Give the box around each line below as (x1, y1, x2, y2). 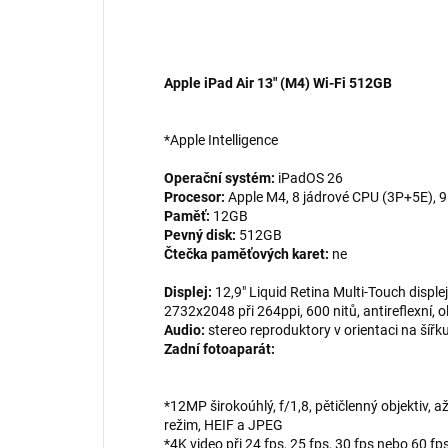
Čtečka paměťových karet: (164, 246, 329, 263)
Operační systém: (164, 170, 275, 187)
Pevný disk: (164, 227, 236, 244)
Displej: (164, 284, 212, 301)
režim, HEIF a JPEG (164, 417, 283, 434)
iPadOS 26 (275, 170, 343, 187)
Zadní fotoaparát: (164, 341, 275, 358)
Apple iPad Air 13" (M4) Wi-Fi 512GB (164, 75, 392, 92)
